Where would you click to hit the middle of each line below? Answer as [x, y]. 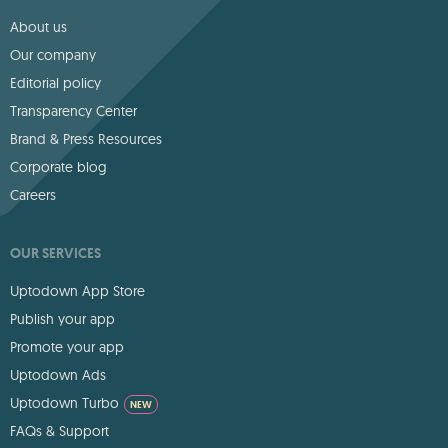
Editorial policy [55, 82]
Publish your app [62, 318]
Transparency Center [73, 110]
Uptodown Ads [58, 374]
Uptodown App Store [77, 290]
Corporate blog [58, 166]
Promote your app [67, 346]
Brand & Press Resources [86, 138]
